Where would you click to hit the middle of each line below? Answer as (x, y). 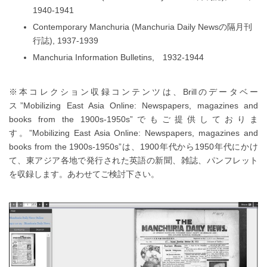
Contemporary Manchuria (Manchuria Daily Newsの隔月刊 (142, 27)
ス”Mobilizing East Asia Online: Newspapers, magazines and (133, 106)
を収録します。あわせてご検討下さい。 (84, 174)
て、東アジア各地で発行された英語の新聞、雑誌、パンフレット (133, 161)
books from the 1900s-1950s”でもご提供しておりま (133, 119)
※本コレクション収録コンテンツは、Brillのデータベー (133, 92)
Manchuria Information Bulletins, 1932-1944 (118, 58)
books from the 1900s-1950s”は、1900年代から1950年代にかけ (133, 147)
